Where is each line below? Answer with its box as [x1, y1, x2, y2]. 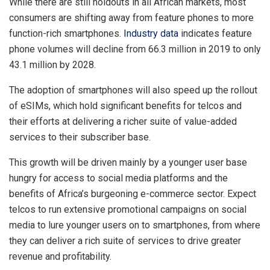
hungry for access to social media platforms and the [9, 172, 228, 184]
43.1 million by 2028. [9, 59, 98, 71]
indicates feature [178, 28, 252, 39]
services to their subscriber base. [9, 131, 155, 143]
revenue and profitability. [9, 251, 114, 262]
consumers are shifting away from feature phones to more [9, 12, 254, 24]
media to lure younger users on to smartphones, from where [9, 219, 260, 231]
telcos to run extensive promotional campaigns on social [9, 204, 246, 215]
